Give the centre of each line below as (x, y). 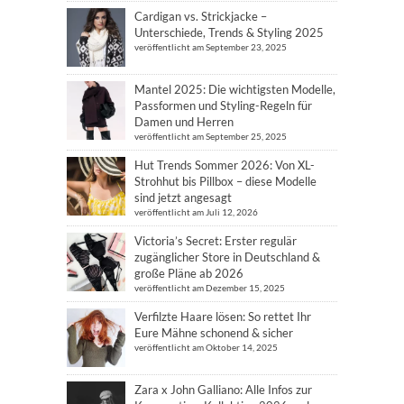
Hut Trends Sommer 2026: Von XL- (225, 165)
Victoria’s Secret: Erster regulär (216, 241)
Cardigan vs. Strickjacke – (201, 16)
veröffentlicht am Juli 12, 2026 (196, 212)
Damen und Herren (184, 122)
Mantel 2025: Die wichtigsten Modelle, (235, 89)
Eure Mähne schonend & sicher (214, 333)
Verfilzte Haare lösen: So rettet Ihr (223, 317)
